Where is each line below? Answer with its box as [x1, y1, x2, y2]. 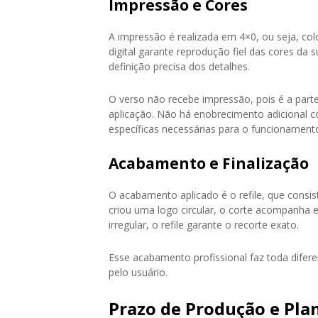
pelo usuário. [109, 265, 168, 279]
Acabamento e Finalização [109, 153, 309, 173]
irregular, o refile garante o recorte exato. [109, 217, 299, 231]
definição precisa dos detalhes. [109, 59, 250, 73]
